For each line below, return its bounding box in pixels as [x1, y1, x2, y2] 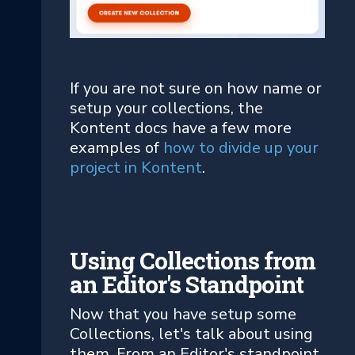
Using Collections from [70, 244, 315, 276]
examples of [70, 136, 163, 158]
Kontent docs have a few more [70, 116, 292, 139]
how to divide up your [163, 136, 319, 158]
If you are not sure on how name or [70, 77, 322, 99]
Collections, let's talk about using [70, 323, 313, 345]
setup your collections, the [70, 97, 263, 119]
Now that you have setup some [70, 303, 296, 325]
